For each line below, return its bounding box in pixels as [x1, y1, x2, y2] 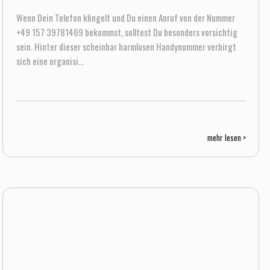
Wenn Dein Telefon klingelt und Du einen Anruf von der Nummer [16, 11, 235, 24]
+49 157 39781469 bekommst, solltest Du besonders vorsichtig [16, 25, 237, 39]
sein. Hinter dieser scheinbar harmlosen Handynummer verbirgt [16, 40, 236, 53]
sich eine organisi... [16, 54, 84, 67]
